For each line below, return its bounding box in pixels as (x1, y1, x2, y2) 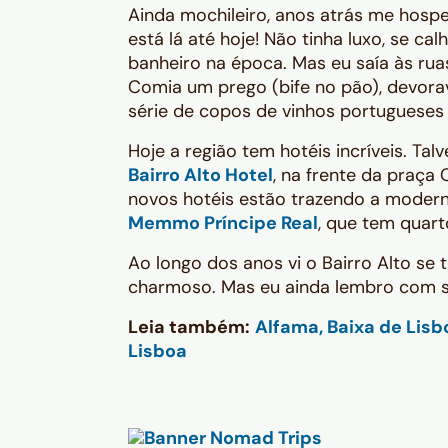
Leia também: (128, 314, 250, 339)
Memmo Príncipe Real (128, 210, 318, 235)
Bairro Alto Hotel (128, 162, 273, 187)
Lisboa (128, 338, 187, 363)
